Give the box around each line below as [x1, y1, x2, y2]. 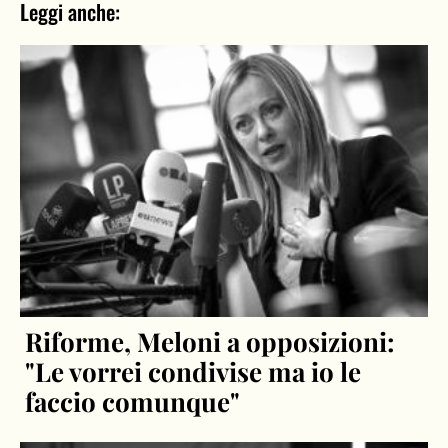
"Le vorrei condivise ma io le [25, 353, 362, 389]
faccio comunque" [25, 383, 241, 419]
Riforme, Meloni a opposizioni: [25, 323, 396, 359]
